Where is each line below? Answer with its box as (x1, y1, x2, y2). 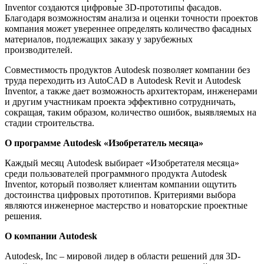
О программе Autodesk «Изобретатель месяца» (5, 137, 203, 148)
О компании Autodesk (5, 230, 97, 241)
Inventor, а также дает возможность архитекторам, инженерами (5, 85, 258, 96)
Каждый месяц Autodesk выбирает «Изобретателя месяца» (5, 157, 239, 168)
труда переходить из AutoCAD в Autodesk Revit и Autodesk (5, 75, 241, 85)
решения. (5, 210, 42, 221)
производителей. (5, 44, 72, 55)
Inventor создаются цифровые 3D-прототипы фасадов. (5, 2, 222, 12)
